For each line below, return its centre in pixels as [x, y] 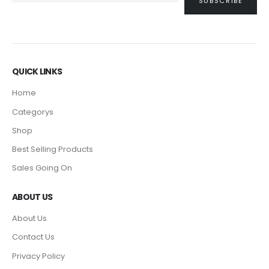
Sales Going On [42, 168]
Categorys [33, 112]
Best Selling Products [53, 150]
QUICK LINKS [37, 72]
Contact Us [33, 237]
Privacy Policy [38, 256]
